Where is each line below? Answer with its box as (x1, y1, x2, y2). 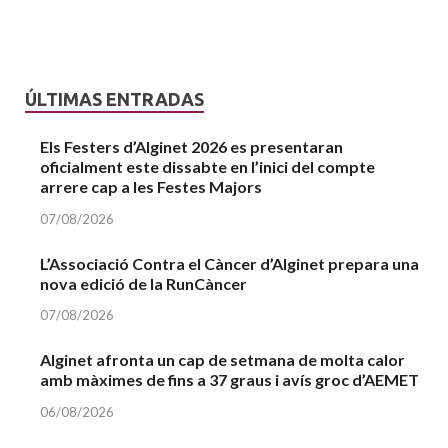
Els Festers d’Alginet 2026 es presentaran (40, 136, 343, 156)
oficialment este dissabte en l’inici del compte (40, 156, 375, 176)
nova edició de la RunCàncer (40, 273, 247, 293)
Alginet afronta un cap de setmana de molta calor (40, 350, 405, 370)
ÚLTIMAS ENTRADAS (25, 88, 204, 109)
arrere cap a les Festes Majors (40, 176, 262, 196)
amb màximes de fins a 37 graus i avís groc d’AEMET (40, 370, 419, 390)
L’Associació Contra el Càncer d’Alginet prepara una (40, 253, 419, 273)
